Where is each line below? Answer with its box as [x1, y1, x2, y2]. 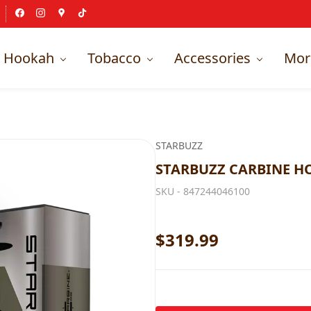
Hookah [3, 48, 54, 67]
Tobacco [87, 48, 141, 67]
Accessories [174, 48, 251, 67]
